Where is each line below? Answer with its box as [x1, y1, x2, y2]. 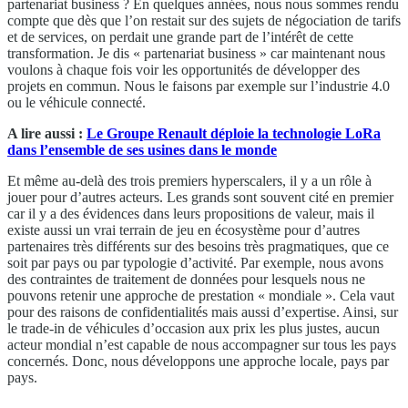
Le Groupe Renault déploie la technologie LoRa [87, 126, 381, 142]
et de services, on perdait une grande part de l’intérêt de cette [7, 29, 353, 46]
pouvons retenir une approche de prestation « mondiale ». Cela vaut [7, 288, 394, 304]
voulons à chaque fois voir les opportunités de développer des [7, 62, 360, 78]
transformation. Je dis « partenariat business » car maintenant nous [7, 46, 385, 62]
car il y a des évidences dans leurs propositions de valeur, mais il [7, 206, 374, 222]
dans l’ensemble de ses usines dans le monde [7, 142, 277, 158]
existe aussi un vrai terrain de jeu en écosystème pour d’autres [7, 222, 360, 239]
